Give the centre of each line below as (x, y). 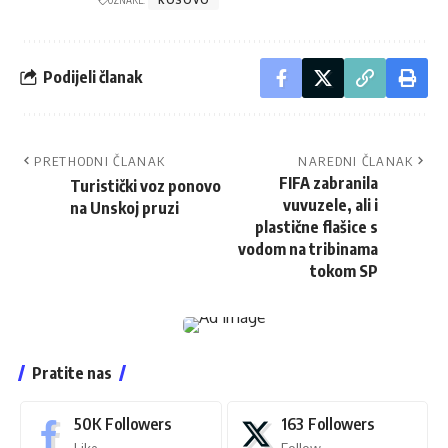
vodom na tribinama (308, 248)
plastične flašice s (316, 226)
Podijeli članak (92, 77)
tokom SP (344, 270)
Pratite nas (72, 372)
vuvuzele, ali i (330, 204)
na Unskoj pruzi (124, 207)
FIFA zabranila (328, 182)
